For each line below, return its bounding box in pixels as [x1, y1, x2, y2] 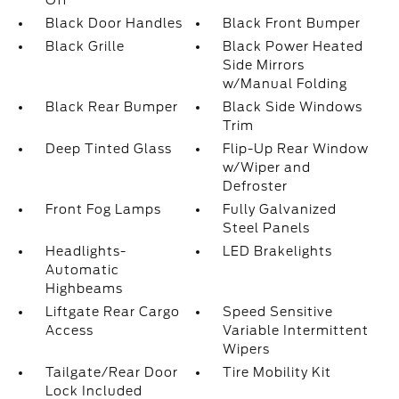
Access [45, 323, 94, 338]
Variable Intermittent [223, 323, 370, 338]
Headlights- [45, 244, 126, 258]
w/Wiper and [223, 160, 312, 175]
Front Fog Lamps [45, 202, 161, 216]
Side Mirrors [223, 58, 305, 72]
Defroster [223, 179, 289, 193]
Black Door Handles [45, 16, 183, 30]
